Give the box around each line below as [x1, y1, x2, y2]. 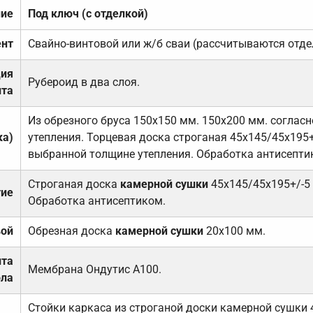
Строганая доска [27, 177, 120, 191]
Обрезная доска [27, 224, 115, 238]
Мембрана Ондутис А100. [27, 263, 161, 277]
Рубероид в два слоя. [27, 75, 140, 89]
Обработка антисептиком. [27, 194, 166, 208]
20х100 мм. [203, 224, 265, 238]
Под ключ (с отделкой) [27, 7, 148, 21]
